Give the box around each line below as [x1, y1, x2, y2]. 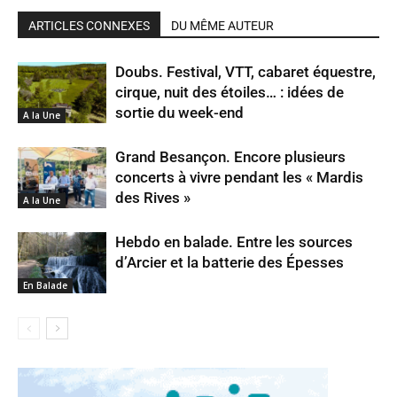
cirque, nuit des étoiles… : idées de [115, 83, 344, 101]
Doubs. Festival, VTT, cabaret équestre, [115, 63, 376, 81]
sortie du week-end [115, 104, 244, 121]
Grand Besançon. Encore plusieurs [115, 148, 346, 166]
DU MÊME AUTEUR [171, 19, 274, 33]
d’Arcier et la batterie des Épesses [115, 253, 344, 271]
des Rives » [115, 189, 191, 206]
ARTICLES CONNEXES [28, 19, 150, 33]
